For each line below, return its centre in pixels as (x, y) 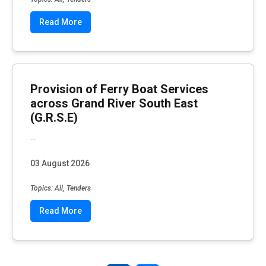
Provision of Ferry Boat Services (119, 89)
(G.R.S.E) (54, 117)
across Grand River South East (114, 103)
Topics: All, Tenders (61, 189)
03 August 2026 (60, 163)
